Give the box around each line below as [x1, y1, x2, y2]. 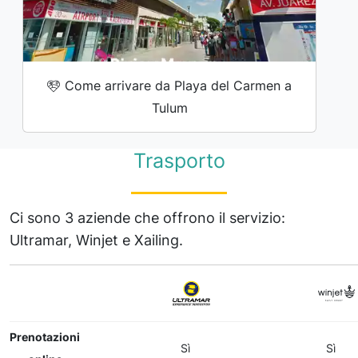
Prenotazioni [10, 330, 80, 344]
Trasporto [133, 148, 225, 173]
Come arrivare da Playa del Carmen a [65, 77, 292, 93]
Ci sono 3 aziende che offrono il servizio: [10, 209, 285, 226]
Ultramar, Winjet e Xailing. [10, 231, 183, 249]
